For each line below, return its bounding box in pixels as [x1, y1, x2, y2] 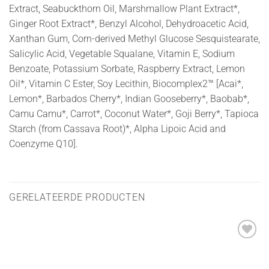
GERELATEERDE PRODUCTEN [9, 192, 145, 204]
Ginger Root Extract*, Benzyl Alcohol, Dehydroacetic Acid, [9, 18, 249, 30]
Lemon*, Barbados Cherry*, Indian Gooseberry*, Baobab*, [9, 93, 249, 105]
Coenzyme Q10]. [9, 138, 78, 150]
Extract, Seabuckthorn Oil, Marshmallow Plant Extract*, [9, 3, 240, 15]
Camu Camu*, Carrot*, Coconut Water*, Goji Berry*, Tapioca [9, 108, 259, 120]
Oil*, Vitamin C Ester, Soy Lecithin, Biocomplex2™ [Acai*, [9, 78, 243, 90]
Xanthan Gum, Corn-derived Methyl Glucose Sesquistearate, [9, 33, 260, 45]
